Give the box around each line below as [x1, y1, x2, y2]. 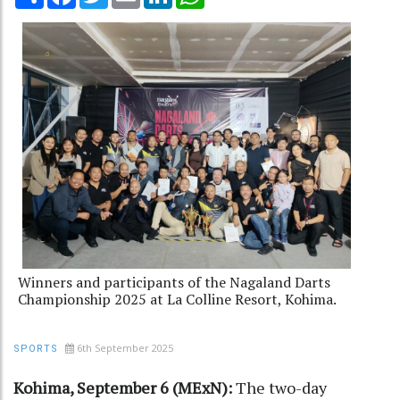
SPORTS [13, 342, 58, 354]
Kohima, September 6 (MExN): [13, 376, 236, 398]
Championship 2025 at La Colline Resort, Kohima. [18, 288, 337, 309]
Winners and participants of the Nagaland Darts [18, 271, 330, 292]
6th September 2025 [77, 340, 173, 354]
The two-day [236, 376, 327, 398]
